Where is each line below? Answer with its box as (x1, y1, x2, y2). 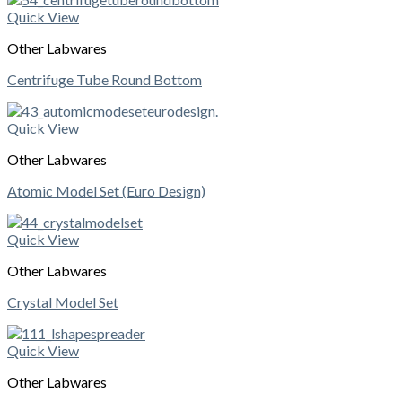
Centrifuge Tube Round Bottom (7, 71, 202, 89)
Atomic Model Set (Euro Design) (7, 182, 205, 200)
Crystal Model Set (7, 293, 118, 311)
